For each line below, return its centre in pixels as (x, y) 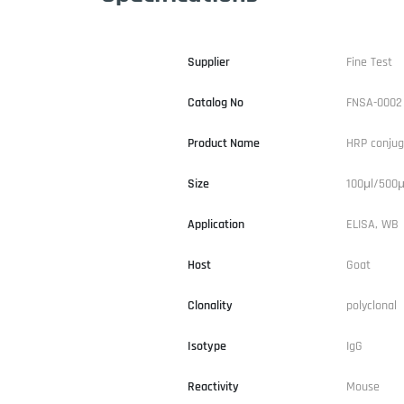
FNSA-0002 (374, 102)
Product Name (224, 143)
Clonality (210, 305)
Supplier (209, 62)
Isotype (207, 346)
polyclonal (372, 305)
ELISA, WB (372, 224)
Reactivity (213, 386)
